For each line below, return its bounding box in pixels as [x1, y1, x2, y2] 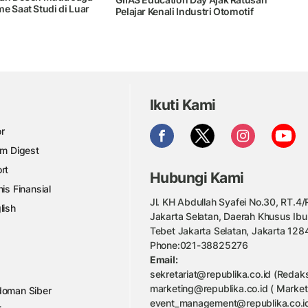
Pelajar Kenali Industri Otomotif [115, 5, 254, 18]
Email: [149, 253, 178, 265]
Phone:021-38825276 [149, 239, 249, 251]
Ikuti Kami [149, 96, 216, 113]
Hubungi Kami [149, 169, 244, 187]
